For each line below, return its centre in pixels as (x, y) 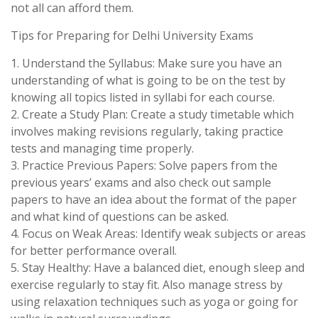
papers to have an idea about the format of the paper (154, 199)
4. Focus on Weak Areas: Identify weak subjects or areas (158, 234)
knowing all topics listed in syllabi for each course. (143, 97)
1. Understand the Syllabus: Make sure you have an (146, 63)
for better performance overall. (94, 251)
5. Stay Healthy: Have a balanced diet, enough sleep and (158, 268)
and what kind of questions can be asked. (120, 216)
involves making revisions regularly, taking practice (147, 131)
